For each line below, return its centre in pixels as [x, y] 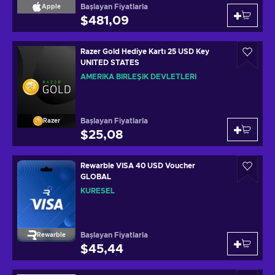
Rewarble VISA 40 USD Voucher [138, 166]
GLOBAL [96, 177]
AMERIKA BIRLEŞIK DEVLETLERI [138, 77]
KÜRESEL [98, 191]
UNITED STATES [110, 63]
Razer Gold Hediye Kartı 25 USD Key [145, 52]
